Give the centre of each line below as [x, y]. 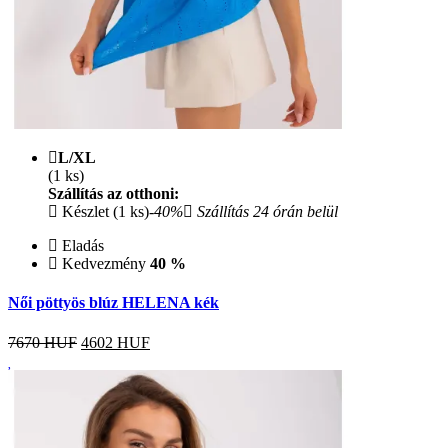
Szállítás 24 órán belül [265, 212]
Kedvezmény [104, 264]
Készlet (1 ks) [103, 212]
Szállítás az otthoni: [113, 194]
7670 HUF [42, 342]
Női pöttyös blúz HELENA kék [113, 303]
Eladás [81, 246]
